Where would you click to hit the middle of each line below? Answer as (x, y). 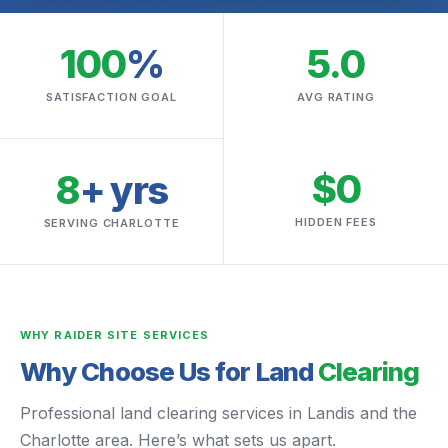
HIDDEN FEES (336, 222)
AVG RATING (336, 97)
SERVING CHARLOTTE (111, 223)
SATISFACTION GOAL (111, 97)
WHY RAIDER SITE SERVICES (115, 335)
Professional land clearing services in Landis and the (218, 413)
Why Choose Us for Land (169, 371)
